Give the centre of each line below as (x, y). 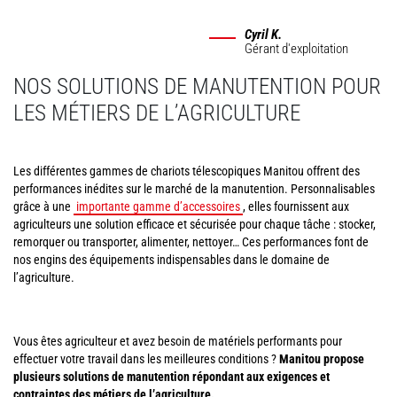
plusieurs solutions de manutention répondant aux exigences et (171, 377)
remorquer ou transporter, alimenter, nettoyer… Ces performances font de (191, 242)
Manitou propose (322, 359)
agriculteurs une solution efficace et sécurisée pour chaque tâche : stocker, (195, 224)
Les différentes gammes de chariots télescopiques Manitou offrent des (187, 171)
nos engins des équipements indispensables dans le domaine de (171, 260)
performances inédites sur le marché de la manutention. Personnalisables (194, 189)
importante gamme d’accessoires (158, 206)
